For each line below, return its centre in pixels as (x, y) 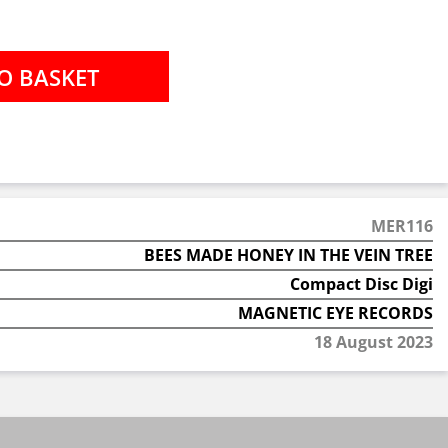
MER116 (401, 226)
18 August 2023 (373, 342)
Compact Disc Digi (361, 284)
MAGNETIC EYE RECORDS (335, 313)
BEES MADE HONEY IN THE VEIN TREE (288, 255)
